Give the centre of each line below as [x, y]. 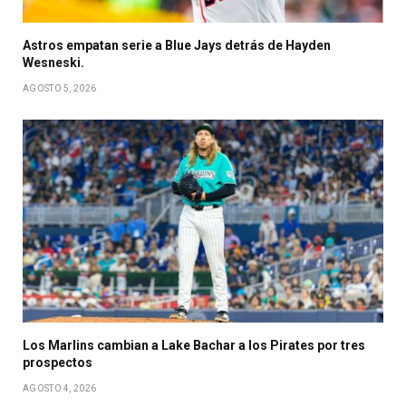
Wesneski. [53, 63]
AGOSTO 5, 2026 [60, 89]
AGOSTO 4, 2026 [60, 389]
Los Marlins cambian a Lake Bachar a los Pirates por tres [194, 346]
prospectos [58, 363]
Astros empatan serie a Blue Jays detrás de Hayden [177, 46]
